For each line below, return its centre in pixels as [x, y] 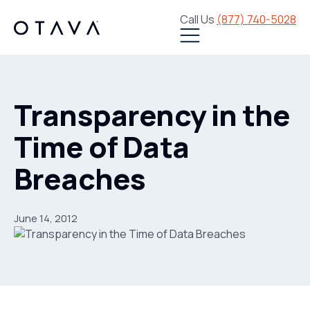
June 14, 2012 [46, 218]
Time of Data [101, 146]
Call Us [198, 19]
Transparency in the [152, 115]
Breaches [80, 178]
